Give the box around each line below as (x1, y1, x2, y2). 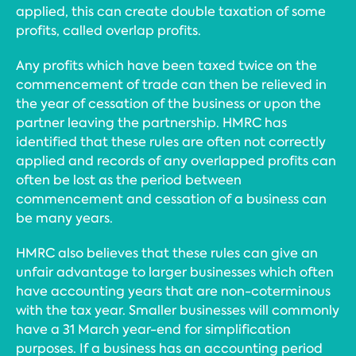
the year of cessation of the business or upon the (16, 95, 321, 112)
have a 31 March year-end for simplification (16, 321, 291, 338)
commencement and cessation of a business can (16, 191, 327, 207)
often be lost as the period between (16, 172, 242, 188)
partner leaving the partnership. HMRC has (16, 114, 287, 131)
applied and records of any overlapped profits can (16, 153, 336, 169)
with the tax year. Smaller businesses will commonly (16, 302, 339, 319)
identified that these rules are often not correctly (16, 133, 326, 150)
